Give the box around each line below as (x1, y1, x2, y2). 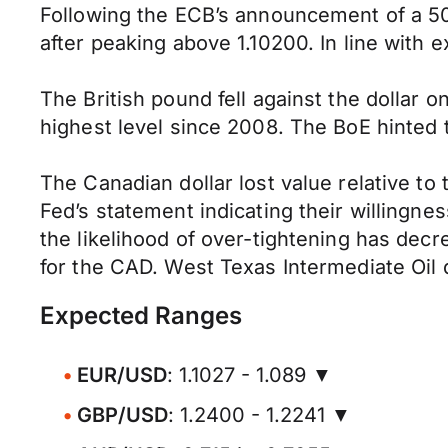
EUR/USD (77, 363, 167, 387)
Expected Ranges (40, 301, 242, 330)
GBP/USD (77, 403, 168, 427)
